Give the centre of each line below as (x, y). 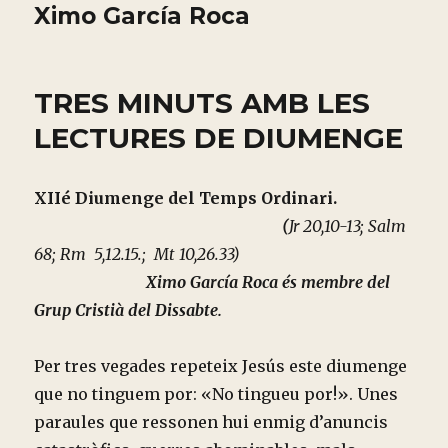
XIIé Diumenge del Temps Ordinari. (224, 198)
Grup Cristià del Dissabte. (128, 310)
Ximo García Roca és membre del (268, 282)
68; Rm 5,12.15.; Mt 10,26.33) (223, 254)
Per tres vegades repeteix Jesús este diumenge (221, 366)
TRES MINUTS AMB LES (202, 103)
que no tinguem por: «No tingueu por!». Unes (216, 394)
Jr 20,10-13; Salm (348, 226)
